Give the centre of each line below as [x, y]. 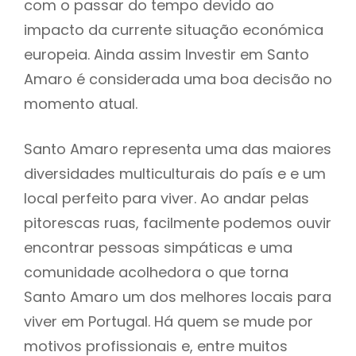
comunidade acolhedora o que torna [156, 272]
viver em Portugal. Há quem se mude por [168, 321]
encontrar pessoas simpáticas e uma [158, 247]
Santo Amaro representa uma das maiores [178, 149]
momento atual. [81, 104]
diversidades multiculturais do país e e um [175, 173]
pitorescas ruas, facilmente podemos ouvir [178, 222]
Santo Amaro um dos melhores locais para [178, 296]
